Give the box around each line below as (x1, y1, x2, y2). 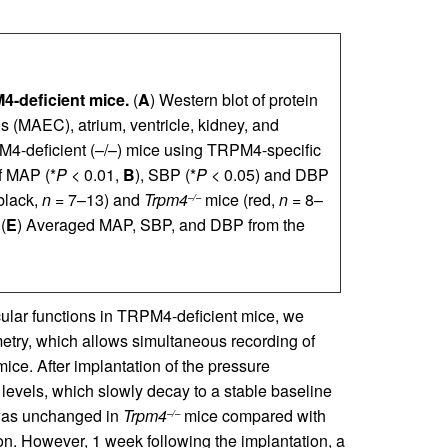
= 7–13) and (50, 188, 144, 211)
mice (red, (200, 188, 279, 211)
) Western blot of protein (149, 88, 318, 111)
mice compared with (179, 404, 326, 427)
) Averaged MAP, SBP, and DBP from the (16, 213, 305, 236)
